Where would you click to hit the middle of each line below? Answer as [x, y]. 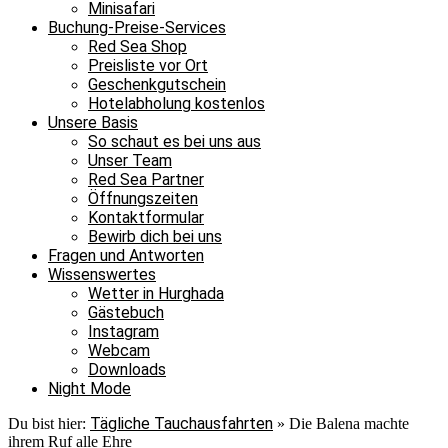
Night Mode [89, 388]
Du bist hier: [49, 423]
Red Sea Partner [146, 179]
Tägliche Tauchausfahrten [181, 423]
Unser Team [130, 160]
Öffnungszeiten [143, 198]
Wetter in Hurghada [156, 293]
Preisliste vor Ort [148, 65]
